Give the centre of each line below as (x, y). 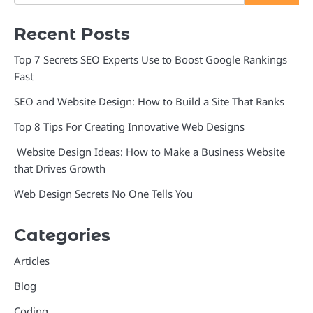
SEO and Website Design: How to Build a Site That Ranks (149, 101)
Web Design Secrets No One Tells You (103, 193)
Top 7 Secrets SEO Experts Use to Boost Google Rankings (151, 59)
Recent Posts (72, 34)
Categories (62, 235)
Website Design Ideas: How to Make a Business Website (150, 151)
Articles (32, 260)
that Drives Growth (60, 168)
